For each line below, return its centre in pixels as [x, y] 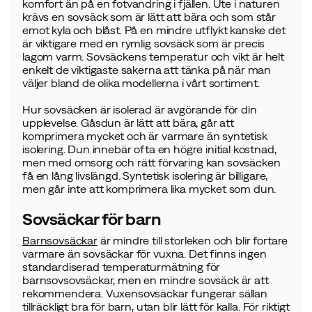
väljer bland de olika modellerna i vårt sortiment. [141, 83]
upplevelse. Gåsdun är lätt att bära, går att [128, 123]
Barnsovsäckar [60, 240]
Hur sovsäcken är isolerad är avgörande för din [140, 109]
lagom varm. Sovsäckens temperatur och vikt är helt [153, 56]
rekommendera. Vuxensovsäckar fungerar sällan [145, 293]
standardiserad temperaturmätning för [122, 267]
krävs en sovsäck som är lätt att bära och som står [149, 17]
